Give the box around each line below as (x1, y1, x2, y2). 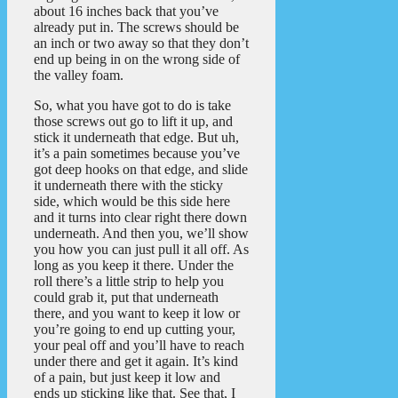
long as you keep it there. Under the (34, 257, 234, 273)
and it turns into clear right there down (34, 209, 247, 225)
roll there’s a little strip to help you (34, 273, 224, 289)
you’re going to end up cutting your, (34, 321, 235, 337)
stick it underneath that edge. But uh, (34, 129, 239, 145)
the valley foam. (34, 67, 123, 83)
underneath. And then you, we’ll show (34, 225, 249, 241)
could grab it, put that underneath (34, 289, 219, 305)
